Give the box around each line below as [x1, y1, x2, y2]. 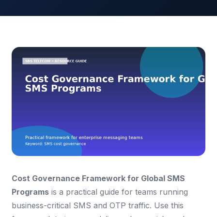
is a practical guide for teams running [49, 186, 188, 197]
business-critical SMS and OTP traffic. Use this [12, 200, 184, 210]
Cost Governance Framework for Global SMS [12, 173, 185, 183]
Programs [12, 186, 49, 197]
